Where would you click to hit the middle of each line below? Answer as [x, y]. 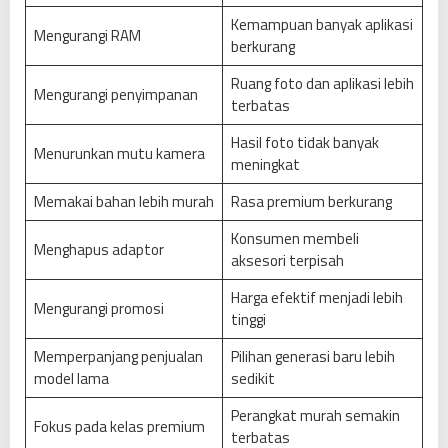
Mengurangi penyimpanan [115, 95]
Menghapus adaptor [98, 250]
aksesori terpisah [287, 261]
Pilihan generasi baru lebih [312, 357]
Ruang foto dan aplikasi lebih [322, 84]
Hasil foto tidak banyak [304, 143]
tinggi [248, 320]
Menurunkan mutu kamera [119, 154]
